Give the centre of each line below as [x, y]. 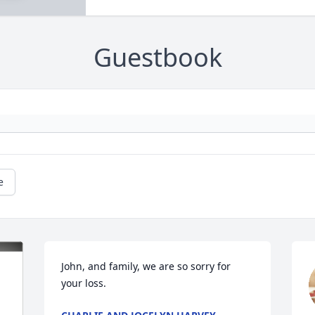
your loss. [84, 283]
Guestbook [157, 58]
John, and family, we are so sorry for [146, 266]
